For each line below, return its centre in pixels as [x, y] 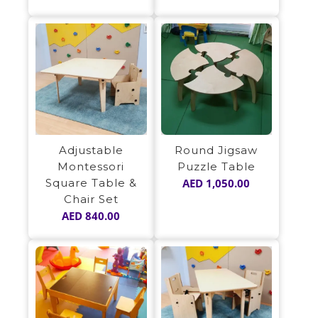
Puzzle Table [216, 166]
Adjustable [91, 150]
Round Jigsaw [216, 150]
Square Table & [91, 182]
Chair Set [91, 199]
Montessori [91, 166]
